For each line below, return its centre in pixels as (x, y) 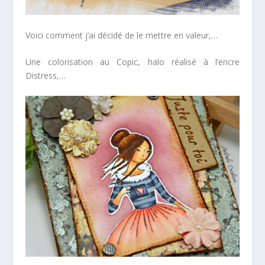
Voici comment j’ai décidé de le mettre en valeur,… (121, 35)
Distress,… (45, 76)
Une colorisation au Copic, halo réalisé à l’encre (132, 62)
